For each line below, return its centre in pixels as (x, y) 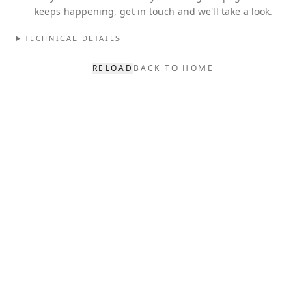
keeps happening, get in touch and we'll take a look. (153, 11)
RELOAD (113, 68)
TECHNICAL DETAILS (73, 38)
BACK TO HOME (174, 68)
